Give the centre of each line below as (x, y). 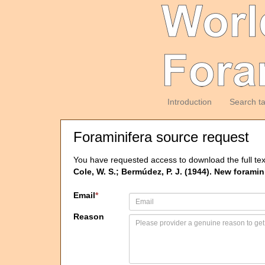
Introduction (189, 102)
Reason (89, 216)
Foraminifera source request (161, 137)
